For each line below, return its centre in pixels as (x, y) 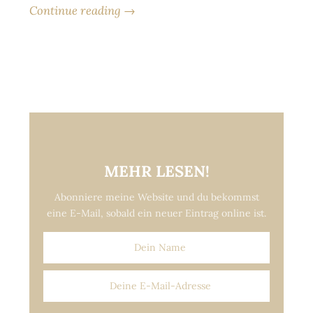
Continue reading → (82, 10)
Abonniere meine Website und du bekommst (156, 197)
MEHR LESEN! (156, 171)
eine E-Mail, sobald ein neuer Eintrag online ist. (156, 213)
